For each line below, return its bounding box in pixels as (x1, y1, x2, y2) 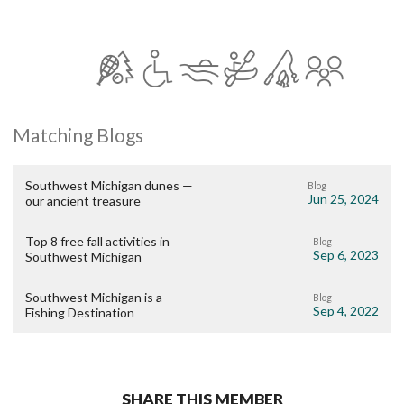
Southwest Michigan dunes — (25, 178, 193, 194)
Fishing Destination (25, 305, 134, 321)
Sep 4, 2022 (313, 302, 379, 318)
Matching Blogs (13, 124, 143, 147)
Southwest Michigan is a (25, 289, 162, 306)
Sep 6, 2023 (313, 246, 379, 262)
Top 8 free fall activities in (25, 234, 170, 250)
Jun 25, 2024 (308, 190, 379, 207)
